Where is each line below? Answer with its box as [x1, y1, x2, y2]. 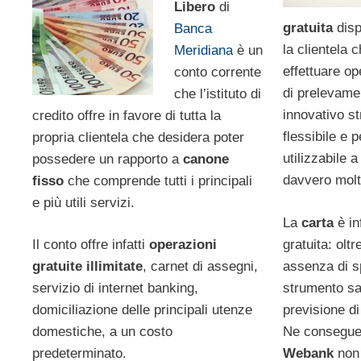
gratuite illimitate [32, 259, 143, 275]
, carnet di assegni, [143, 259, 258, 275]
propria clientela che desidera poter [32, 129, 244, 145]
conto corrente [173, 64, 261, 80]
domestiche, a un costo [32, 324, 172, 340]
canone [183, 151, 229, 167]
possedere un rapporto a [32, 151, 183, 167]
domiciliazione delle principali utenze [32, 302, 252, 318]
